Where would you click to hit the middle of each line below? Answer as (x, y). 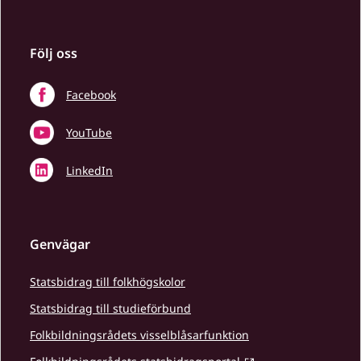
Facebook (91, 95)
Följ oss (54, 53)
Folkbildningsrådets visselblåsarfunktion (139, 335)
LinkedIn (89, 170)
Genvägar (60, 244)
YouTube (89, 133)
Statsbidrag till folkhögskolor (108, 282)
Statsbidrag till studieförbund (110, 308)
